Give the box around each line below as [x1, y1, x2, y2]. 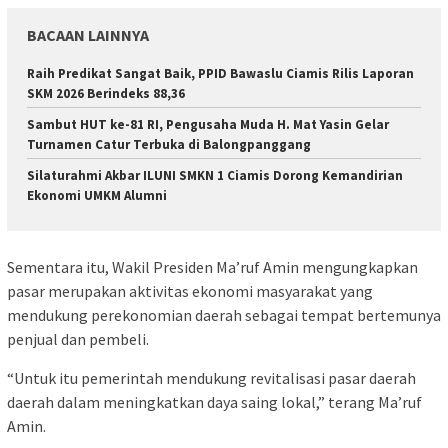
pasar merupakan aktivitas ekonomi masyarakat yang [7, 280, 373, 301]
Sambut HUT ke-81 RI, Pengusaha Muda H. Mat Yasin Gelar [27, 116, 389, 134]
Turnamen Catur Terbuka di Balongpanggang [27, 136, 311, 154]
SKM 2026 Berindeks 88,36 [27, 85, 185, 103]
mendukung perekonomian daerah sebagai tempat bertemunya [7, 304, 441, 325]
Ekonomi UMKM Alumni [27, 187, 167, 205]
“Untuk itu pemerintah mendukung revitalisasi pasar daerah [7, 367, 416, 388]
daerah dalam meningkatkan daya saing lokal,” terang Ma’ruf [7, 391, 422, 412]
